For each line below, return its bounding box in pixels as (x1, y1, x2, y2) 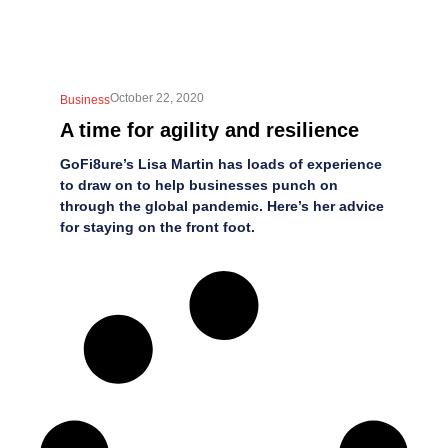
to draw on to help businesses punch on (60, 176, 338, 193)
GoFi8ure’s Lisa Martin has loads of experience (60, 155, 382, 172)
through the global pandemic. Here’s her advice (60, 197, 384, 214)
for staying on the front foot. (60, 218, 255, 235)
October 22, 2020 (110, 90, 204, 105)
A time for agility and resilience (60, 118, 359, 141)
